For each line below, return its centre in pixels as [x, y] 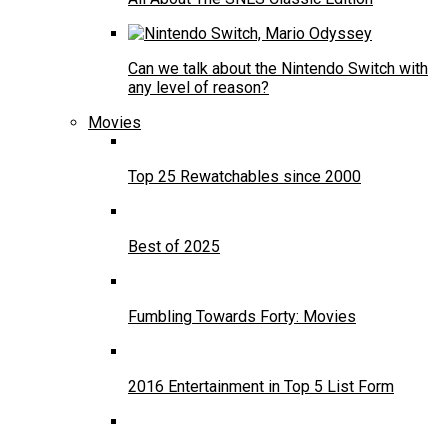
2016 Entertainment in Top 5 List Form [261, 386]
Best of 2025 [174, 246]
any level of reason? [198, 87]
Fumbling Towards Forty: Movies [242, 316]
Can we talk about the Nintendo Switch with [278, 68]
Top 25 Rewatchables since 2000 [244, 176]
